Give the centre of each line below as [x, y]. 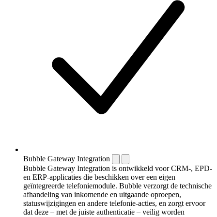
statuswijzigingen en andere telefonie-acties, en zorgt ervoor [114, 203]
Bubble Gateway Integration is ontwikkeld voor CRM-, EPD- [118, 169]
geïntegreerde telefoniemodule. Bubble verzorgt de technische [117, 186]
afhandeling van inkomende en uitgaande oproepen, [102, 195]
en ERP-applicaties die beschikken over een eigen [99, 177]
